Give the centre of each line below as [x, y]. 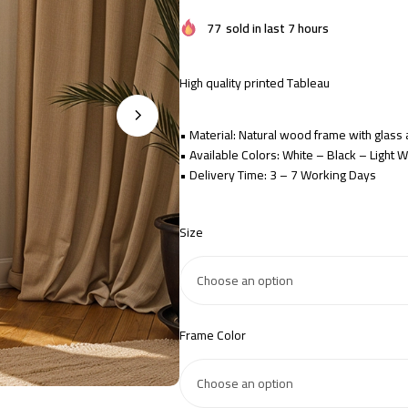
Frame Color [213, 335]
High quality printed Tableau [255, 82]
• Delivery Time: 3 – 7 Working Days [278, 174]
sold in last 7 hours [277, 28]
